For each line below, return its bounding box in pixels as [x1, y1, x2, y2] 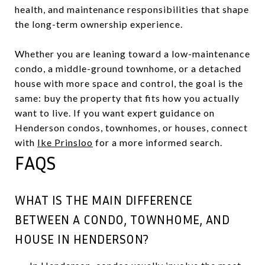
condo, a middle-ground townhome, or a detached [15, 62, 241, 74]
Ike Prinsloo [37, 136, 93, 148]
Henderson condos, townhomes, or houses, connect [15, 121, 248, 133]
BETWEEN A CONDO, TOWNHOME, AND [15, 212, 230, 227]
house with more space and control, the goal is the [15, 77, 243, 89]
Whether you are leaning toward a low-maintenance [15, 47, 250, 59]
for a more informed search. [93, 136, 222, 148]
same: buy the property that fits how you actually [15, 92, 240, 104]
